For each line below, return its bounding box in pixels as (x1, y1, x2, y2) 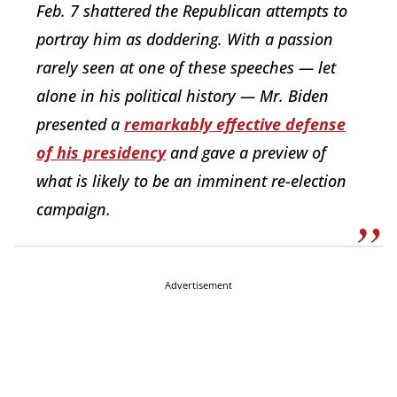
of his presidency (36, 141, 166, 163)
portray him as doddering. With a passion (36, 27, 333, 50)
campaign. (36, 198, 111, 220)
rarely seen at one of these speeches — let (36, 56, 336, 78)
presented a (36, 113, 124, 135)
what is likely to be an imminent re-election (36, 169, 346, 191)
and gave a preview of (166, 141, 326, 163)
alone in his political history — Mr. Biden (36, 84, 329, 106)
